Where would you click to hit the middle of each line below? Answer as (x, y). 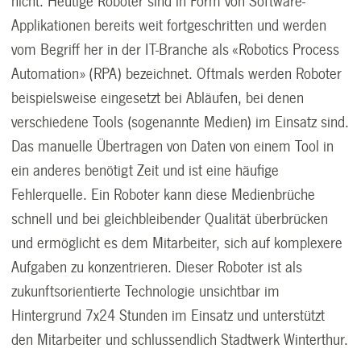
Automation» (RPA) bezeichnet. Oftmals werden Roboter (177, 74)
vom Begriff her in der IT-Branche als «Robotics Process (176, 50)
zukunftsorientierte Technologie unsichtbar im (146, 291)
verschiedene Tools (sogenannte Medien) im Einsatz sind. (180, 122)
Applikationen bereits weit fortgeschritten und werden (169, 25)
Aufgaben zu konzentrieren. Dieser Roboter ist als (157, 267)
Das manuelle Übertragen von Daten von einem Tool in (173, 146)
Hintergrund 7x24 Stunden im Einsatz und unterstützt (168, 315)
